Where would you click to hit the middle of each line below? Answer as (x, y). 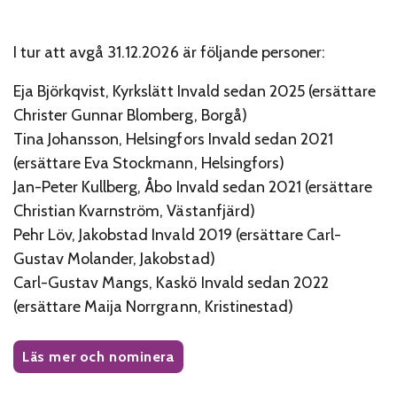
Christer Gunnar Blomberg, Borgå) (130, 115)
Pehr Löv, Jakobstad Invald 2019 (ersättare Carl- (178, 234)
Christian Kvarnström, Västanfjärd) (134, 210)
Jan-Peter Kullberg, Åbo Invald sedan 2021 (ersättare (193, 187)
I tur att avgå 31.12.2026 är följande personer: (170, 53)
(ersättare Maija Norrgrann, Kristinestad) (153, 306)
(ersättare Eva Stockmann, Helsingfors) (149, 163)
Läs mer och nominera (98, 357)
